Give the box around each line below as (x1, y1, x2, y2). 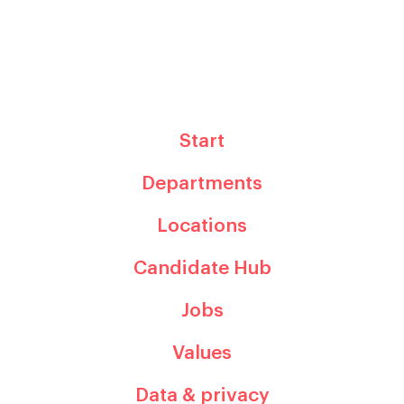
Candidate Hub (133, 259, 271, 278)
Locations (157, 216, 247, 235)
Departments (142, 174, 262, 193)
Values (172, 344, 232, 363)
